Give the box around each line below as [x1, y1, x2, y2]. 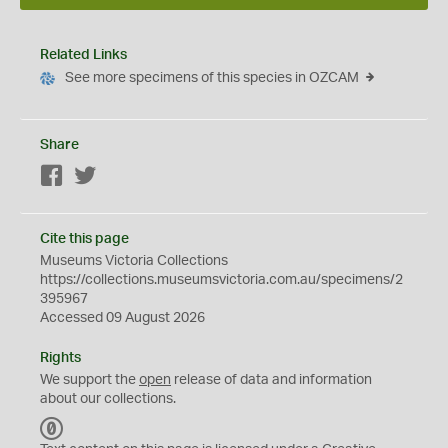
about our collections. [40, 392, 176, 406]
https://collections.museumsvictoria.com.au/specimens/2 [40, 273, 403, 287]
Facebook [64, 170, 127, 184]
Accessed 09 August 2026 [40, 311, 205, 325]
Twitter [97, 170, 140, 184]
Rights [40, 351, 81, 365]
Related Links [40, 48, 127, 62]
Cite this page [40, 232, 129, 246]
